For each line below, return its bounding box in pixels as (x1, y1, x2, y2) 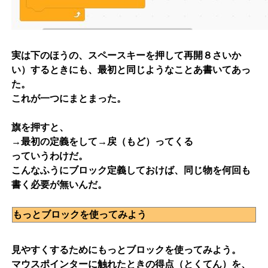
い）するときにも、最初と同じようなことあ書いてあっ (11, 65, 251, 75)
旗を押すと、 (11, 122, 69, 133)
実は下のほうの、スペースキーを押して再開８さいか (11, 50, 241, 61)
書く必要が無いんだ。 (11, 179, 107, 190)
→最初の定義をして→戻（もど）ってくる (11, 136, 193, 147)
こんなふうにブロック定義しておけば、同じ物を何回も (11, 165, 251, 176)
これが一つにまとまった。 (11, 93, 126, 104)
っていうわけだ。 (11, 151, 88, 162)
